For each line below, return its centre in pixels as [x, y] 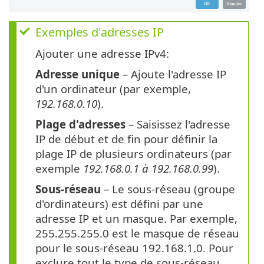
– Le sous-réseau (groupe [168, 189]
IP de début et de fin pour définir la [126, 139]
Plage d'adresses [80, 124]
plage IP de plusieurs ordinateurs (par [133, 154]
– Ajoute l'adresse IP [173, 74]
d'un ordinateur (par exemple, [113, 89]
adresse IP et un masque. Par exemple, [136, 219]
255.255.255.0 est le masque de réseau [137, 233]
